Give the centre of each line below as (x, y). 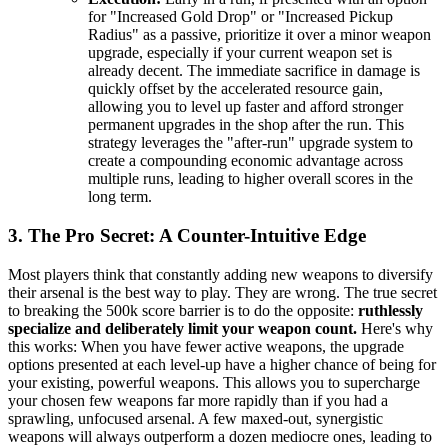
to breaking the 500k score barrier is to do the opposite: (183, 310)
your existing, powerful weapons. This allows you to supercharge (214, 382)
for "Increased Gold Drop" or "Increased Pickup (240, 17)
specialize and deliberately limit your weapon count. (182, 328)
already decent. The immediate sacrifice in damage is (254, 71)
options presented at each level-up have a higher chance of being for (222, 364)
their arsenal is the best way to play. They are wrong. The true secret (222, 292)
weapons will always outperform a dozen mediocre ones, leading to (220, 436)
